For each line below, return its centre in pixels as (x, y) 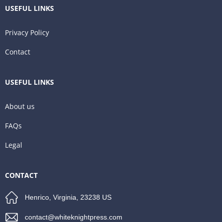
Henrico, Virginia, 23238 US (68, 197)
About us (20, 107)
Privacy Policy (27, 33)
